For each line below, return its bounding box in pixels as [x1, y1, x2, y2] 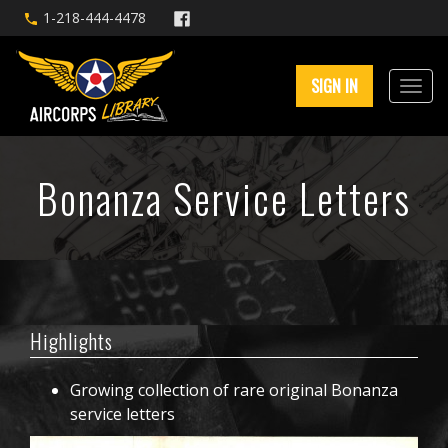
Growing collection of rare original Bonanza [70, 379, 398, 401]
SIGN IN [311, 74, 358, 98]
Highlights [30, 326, 113, 356]
